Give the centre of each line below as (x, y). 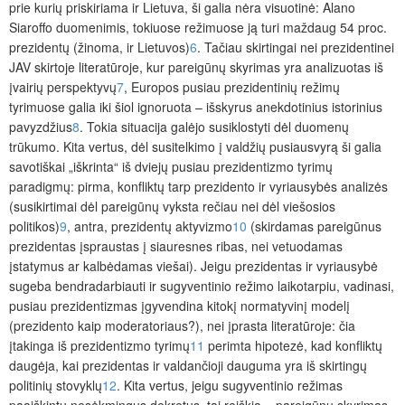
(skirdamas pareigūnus (314, 226)
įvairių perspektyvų (63, 87)
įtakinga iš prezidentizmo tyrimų (99, 346)
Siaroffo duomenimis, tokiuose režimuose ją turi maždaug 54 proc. (198, 28)
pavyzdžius (41, 127)
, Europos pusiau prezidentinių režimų (232, 87)
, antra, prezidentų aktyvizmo (150, 226)
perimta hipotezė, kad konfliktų (293, 346)
